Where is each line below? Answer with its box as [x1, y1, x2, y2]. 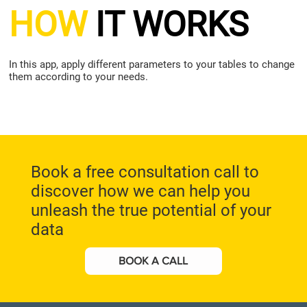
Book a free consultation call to [30, 162, 259, 182]
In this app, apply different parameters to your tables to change [9, 58, 295, 71]
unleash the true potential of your [30, 200, 271, 220]
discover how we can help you [30, 181, 250, 201]
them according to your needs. [9, 70, 149, 83]
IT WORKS [87, 4, 249, 45]
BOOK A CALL [119, 255, 188, 267]
